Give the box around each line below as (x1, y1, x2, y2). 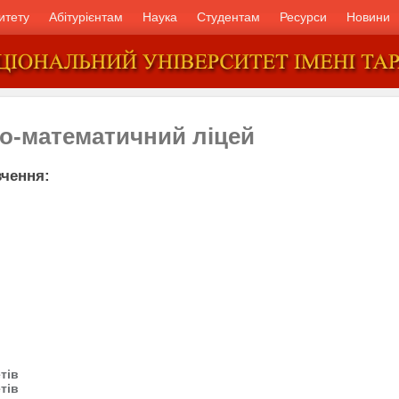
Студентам (197, 10, 260, 24)
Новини (346, 10, 390, 24)
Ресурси (280, 10, 327, 24)
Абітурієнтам (49, 10, 123, 24)
